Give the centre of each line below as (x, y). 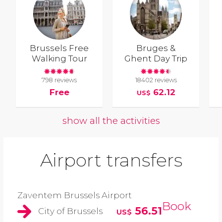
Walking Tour (59, 59)
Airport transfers (111, 160)
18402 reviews (156, 80)
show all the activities (111, 121)
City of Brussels (70, 211)
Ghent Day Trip (156, 59)
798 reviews (59, 80)
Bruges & (156, 48)
